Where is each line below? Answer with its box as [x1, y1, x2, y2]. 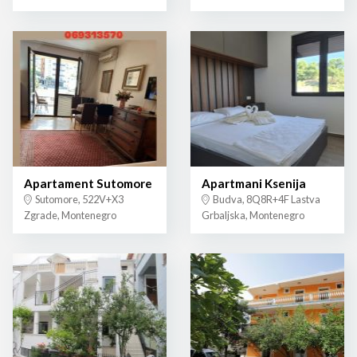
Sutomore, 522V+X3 [33, 193, 124, 206]
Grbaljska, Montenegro [202, 209, 304, 222]
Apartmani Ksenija [202, 176, 306, 191]
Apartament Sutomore [24, 176, 152, 191]
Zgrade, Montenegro [24, 209, 116, 222]
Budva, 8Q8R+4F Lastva [211, 193, 320, 206]
